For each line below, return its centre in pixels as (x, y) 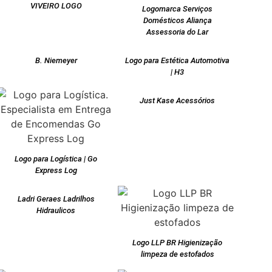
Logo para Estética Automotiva (177, 61)
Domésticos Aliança (177, 21)
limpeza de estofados (177, 254)
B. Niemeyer (56, 61)
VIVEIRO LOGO (56, 6)
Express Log (56, 171)
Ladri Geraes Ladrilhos (56, 199)
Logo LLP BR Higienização (177, 243)
